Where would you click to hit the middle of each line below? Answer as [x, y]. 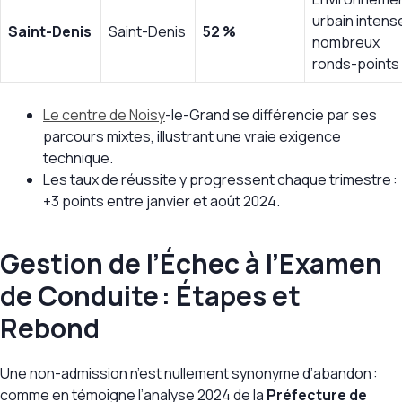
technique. [78, 158]
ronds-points [356, 64]
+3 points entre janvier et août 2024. [162, 201]
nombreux [346, 43]
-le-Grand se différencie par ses [271, 115]
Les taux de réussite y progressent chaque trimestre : [220, 180]
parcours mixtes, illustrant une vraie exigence [192, 137]
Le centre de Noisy [104, 115]
